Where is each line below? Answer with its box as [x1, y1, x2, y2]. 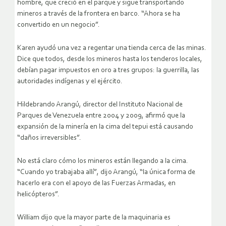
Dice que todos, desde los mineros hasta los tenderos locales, [17, 55, 202, 63]
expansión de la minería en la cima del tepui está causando [17, 123, 193, 131]
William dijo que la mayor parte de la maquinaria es [17, 213, 171, 221]
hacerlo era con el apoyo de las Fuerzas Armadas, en [17, 179, 176, 187]
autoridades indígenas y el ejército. [17, 77, 123, 85]
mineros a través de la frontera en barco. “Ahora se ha [17, 10, 180, 18]
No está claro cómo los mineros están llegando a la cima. [17, 157, 188, 165]
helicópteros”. [17, 190, 60, 198]
